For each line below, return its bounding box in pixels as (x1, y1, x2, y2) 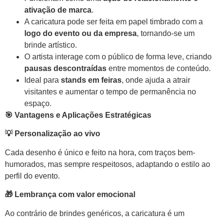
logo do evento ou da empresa (24, 29, 137, 38)
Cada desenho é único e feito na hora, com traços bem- (5, 148, 195, 157)
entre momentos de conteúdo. (107, 64, 211, 73)
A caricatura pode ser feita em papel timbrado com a (24, 18, 203, 26)
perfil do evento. (5, 171, 60, 180)
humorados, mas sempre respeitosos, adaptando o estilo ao (5, 160, 210, 168)
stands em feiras (61, 76, 122, 85)
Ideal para (24, 76, 61, 85)
